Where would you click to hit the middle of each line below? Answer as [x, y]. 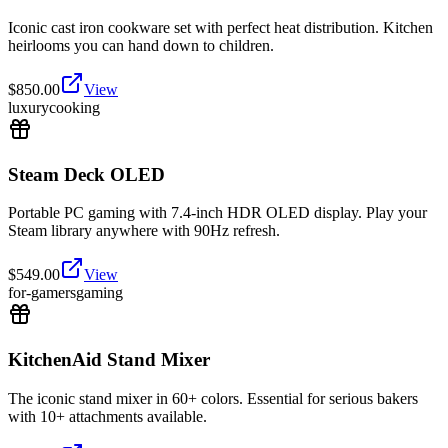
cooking [74, 107]
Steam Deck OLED [86, 174]
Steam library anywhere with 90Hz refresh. [144, 231]
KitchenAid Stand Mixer [109, 360]
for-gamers [42, 293]
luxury [28, 107]
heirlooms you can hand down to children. [141, 45]
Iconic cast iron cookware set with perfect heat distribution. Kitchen [220, 27]
